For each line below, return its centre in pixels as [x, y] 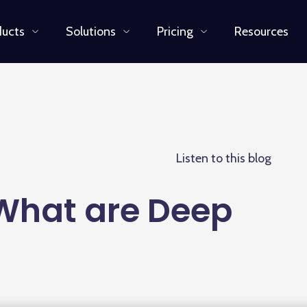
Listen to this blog [224, 158]
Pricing [175, 32]
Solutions [90, 32]
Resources [261, 32]
